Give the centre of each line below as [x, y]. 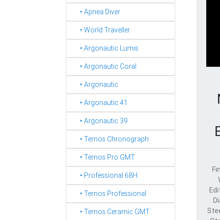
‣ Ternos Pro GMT [103, 157]
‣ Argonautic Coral [104, 66]
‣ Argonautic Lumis [105, 48]
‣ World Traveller [101, 30]
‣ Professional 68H [104, 175]
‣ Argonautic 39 [99, 121]
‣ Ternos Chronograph [110, 139]
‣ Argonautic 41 [99, 103]
